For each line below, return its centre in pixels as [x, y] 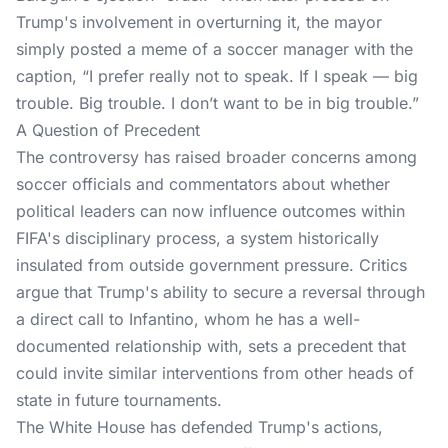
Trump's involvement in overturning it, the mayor [199, 22]
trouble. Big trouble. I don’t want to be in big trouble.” [217, 103]
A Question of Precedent [108, 130]
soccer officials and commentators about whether [203, 184]
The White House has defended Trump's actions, [199, 427]
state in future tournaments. [119, 400]
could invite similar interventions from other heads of [215, 373]
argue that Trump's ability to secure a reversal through [220, 292]
